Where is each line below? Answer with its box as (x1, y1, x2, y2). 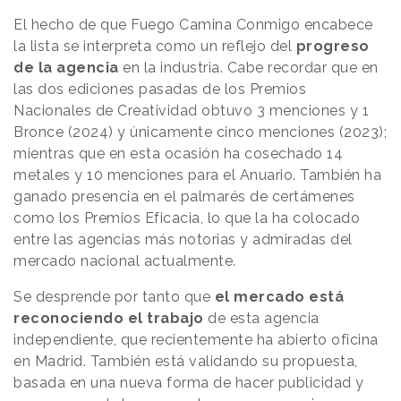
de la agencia (13, 58, 119, 76)
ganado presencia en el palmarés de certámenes (13, 187, 355, 205)
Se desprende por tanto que (13, 287, 215, 305)
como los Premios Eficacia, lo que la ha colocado (13, 209, 360, 226)
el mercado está (214, 287, 344, 305)
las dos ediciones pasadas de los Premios (13, 80, 306, 98)
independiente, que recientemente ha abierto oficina (13, 330, 379, 348)
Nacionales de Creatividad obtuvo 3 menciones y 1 (13, 101, 369, 119)
